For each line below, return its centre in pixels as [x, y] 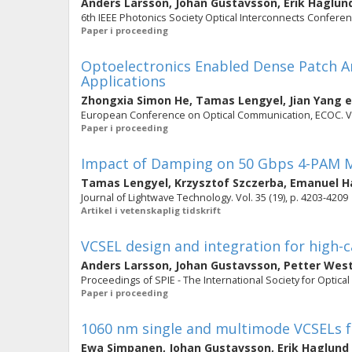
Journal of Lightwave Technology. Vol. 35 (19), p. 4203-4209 [214, 198]
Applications [123, 81]
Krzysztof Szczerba [229, 183]
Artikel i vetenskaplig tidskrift [151, 210]
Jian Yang [315, 100]
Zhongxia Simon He [135, 100]
